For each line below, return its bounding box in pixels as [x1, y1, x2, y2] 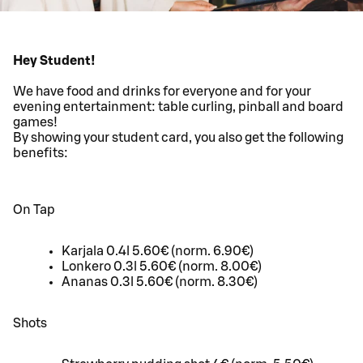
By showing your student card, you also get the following [13, 131, 344, 145]
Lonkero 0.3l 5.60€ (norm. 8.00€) [62, 260, 262, 274]
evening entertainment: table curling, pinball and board [13, 100, 344, 114]
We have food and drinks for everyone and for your [13, 85, 311, 99]
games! [13, 116, 58, 130]
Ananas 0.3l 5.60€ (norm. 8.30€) [62, 275, 258, 289]
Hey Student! [13, 54, 96, 68]
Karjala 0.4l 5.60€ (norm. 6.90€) [62, 245, 254, 258]
